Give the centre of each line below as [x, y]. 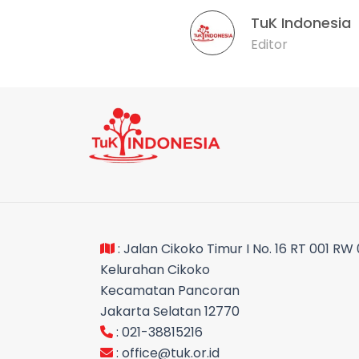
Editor [269, 44]
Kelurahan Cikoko [155, 270]
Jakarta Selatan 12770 [170, 312]
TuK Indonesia [301, 22]
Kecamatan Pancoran [170, 291]
